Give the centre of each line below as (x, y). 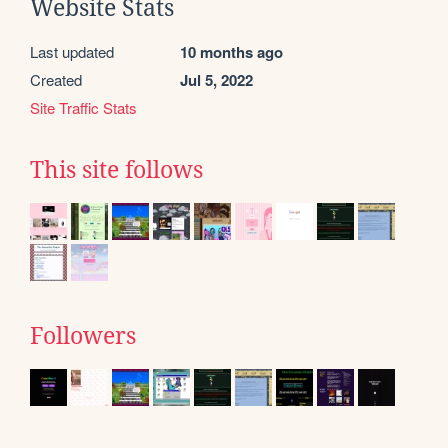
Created (56, 80)
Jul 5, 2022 (216, 80)
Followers (83, 336)
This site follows (116, 170)
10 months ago (231, 52)
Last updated (72, 52)
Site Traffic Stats (83, 108)
